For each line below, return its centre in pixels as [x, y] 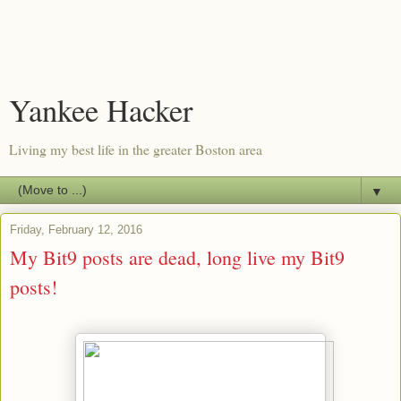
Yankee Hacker [101, 110]
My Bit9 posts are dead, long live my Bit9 [177, 257]
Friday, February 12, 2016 [76, 230]
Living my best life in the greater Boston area [136, 149]
